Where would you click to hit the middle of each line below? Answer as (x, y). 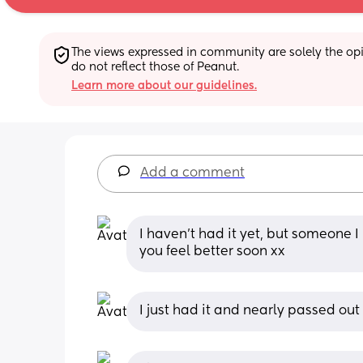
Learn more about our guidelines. (164, 85)
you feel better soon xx (212, 252)
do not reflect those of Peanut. (155, 67)
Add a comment (192, 173)
